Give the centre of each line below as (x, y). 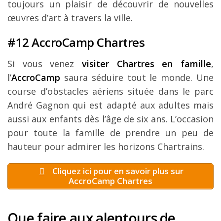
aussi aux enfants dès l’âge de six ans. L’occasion (110, 119)
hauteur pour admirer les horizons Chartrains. (106, 147)
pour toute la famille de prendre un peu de (110, 133)
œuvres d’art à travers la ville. (70, 18)
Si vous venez (45, 64)
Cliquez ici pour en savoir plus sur (117, 171)
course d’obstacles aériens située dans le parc (110, 92)
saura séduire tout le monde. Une (137, 78)
